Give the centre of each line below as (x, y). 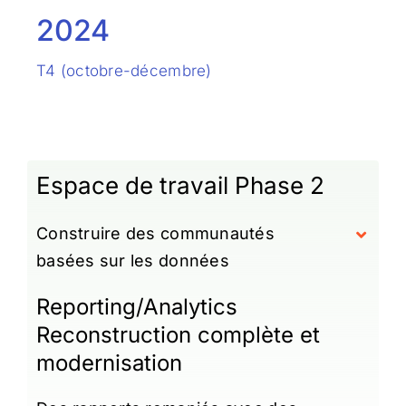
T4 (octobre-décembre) (124, 70)
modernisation (109, 362)
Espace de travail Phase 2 (180, 185)
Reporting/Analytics (136, 306)
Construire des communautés (155, 233)
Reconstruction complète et (178, 334)
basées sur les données (132, 260)
